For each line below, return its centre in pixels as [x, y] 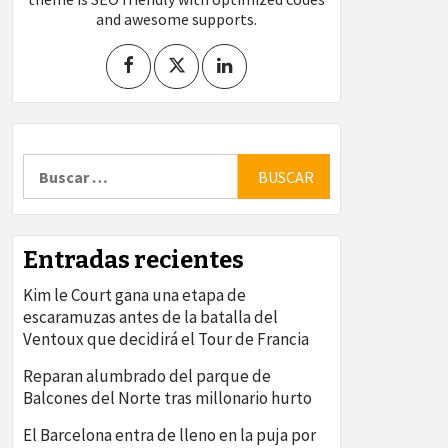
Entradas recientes [133, 260]
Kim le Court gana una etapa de [134, 295]
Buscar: [49, 163]
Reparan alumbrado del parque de [147, 376]
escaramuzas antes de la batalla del [150, 317]
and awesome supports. [176, 19]
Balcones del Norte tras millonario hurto [167, 398]
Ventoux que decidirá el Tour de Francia [166, 339]
